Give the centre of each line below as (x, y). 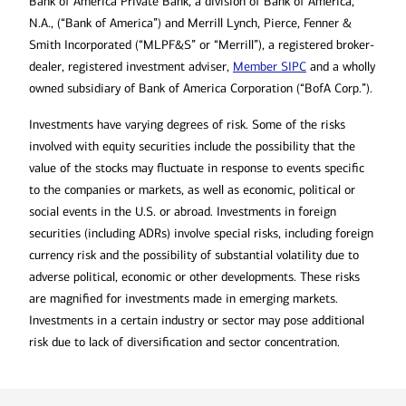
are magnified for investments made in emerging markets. (184, 299)
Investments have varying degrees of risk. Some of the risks (187, 125)
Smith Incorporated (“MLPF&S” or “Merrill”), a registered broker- (202, 45)
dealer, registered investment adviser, (131, 67)
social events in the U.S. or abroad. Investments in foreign (183, 212)
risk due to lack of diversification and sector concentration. (184, 343)
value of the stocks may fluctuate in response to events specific (197, 169)
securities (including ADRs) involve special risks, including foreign (201, 234)
